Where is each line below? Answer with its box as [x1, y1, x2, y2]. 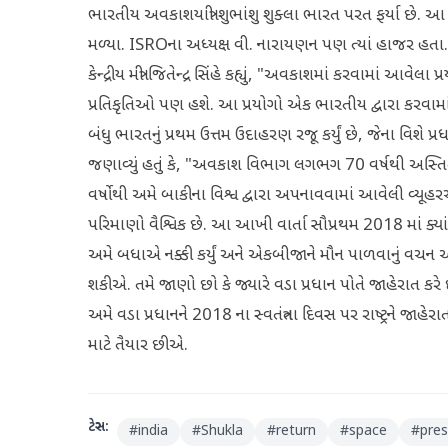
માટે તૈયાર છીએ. [88, 335, 188, 357]
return [276, 422, 316, 441]
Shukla [201, 422, 243, 441]
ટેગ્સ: [88, 418, 109, 437]
